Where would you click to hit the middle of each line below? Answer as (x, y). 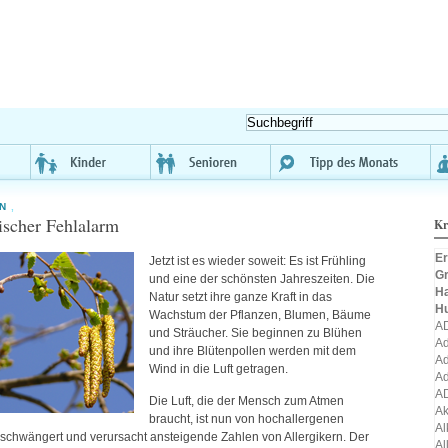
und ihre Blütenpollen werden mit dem (252, 351)
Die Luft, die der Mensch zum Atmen (246, 401)
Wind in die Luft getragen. (218, 369)
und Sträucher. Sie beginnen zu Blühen (255, 333)
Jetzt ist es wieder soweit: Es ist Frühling (257, 261)
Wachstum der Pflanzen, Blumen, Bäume (260, 315)
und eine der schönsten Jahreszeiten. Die (262, 279)
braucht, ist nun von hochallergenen (246, 419)
